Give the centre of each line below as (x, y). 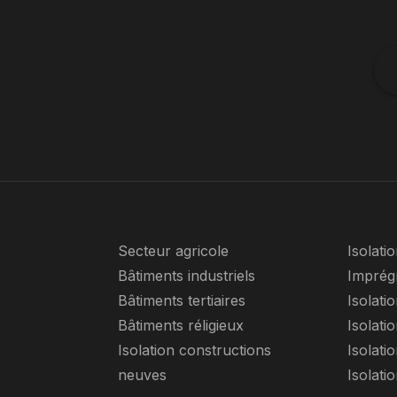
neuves (142, 375)
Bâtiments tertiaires (181, 300)
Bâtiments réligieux (180, 325)
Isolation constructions (194, 350)
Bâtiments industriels (186, 276)
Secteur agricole (173, 251)
